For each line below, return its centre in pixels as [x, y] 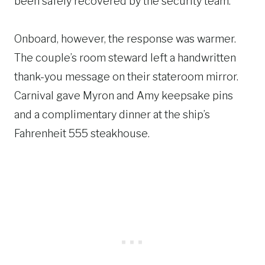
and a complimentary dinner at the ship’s [112, 114]
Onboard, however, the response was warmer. [125, 38]
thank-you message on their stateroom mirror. [126, 76]
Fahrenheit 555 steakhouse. [82, 133]
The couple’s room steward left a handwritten [125, 57]
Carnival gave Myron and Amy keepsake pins [124, 95]
